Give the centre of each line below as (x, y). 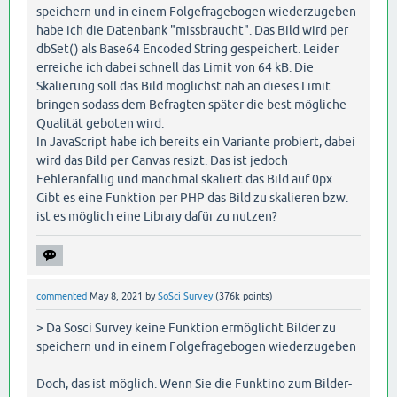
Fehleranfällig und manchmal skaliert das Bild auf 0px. (186, 179)
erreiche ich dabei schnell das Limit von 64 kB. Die (175, 68)
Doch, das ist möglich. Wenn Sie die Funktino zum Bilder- (194, 383)
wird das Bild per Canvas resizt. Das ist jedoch (162, 161)
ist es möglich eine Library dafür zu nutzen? (157, 217)
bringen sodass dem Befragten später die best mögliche (191, 105)
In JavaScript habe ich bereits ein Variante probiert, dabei (196, 142)
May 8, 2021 (116, 296)
